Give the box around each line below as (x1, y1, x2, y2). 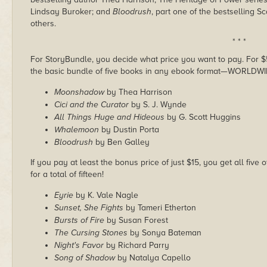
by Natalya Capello (115, 252, 191, 263)
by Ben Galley (93, 136, 150, 147)
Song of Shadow (54, 252, 115, 263)
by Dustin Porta (99, 124, 159, 135)
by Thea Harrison (104, 86, 172, 97)
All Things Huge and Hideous (54, 111, 164, 122)
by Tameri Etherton (123, 202, 196, 213)
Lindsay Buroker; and (30, 6, 113, 17)
